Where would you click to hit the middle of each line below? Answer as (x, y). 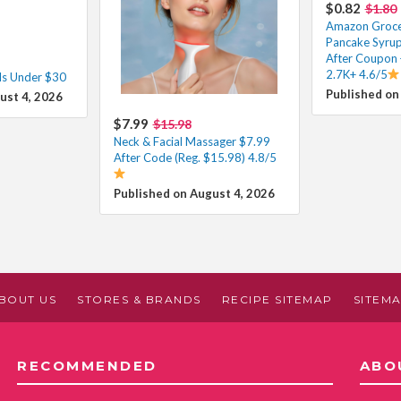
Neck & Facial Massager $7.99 (192, 141)
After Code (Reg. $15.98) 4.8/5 (195, 157)
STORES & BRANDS (139, 299)
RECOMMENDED (87, 365)
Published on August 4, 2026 (194, 193)
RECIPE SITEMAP (277, 299)
